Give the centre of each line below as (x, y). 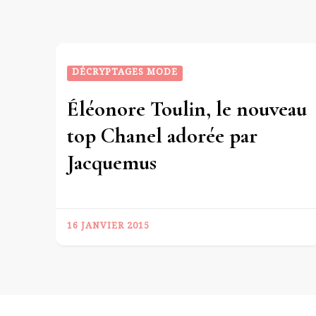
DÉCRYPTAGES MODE (125, 74)
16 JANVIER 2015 (108, 227)
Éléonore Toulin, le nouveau (187, 109)
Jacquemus (112, 163)
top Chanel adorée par (162, 136)
